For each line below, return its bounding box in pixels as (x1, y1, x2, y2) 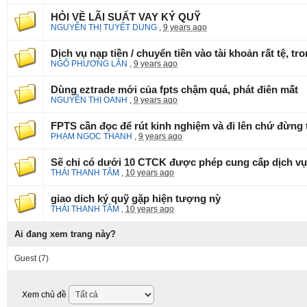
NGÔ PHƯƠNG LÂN (51, 59, 127, 69)
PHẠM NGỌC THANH (51, 132, 132, 141)
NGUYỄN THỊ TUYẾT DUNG (51, 23, 157, 32)
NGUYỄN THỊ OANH (51, 95, 127, 105)
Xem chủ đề (22, 290, 69, 299)
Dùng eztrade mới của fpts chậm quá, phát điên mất (51, 84, 298, 95)
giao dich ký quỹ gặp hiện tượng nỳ (51, 193, 221, 204)
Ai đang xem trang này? (14, 229, 116, 239)
